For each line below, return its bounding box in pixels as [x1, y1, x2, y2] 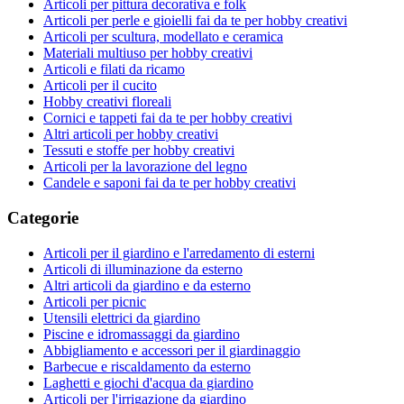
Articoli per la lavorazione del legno [43, 159, 247, 175]
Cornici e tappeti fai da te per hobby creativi [43, 110, 292, 126]
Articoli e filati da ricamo [43, 61, 185, 78]
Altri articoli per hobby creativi [43, 126, 218, 142]
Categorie [7, 208, 78, 228]
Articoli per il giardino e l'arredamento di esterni [43, 244, 315, 261]
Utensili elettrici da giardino [43, 309, 200, 326]
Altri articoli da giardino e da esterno [43, 277, 251, 293]
